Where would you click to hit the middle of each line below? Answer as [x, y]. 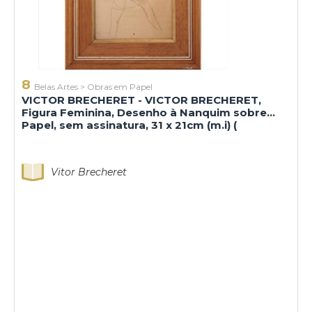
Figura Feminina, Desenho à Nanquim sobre [144, 113]
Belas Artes [56, 87]
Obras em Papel [120, 87]
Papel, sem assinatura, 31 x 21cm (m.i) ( [129, 125]
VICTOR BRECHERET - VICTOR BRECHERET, [141, 100]
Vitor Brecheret [89, 172]
